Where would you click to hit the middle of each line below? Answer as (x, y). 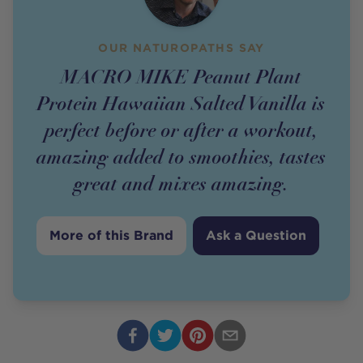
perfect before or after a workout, (181, 130)
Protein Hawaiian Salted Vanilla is (181, 103)
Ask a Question (256, 235)
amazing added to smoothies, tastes (181, 156)
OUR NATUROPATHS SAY (181, 47)
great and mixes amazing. (181, 183)
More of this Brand (112, 235)
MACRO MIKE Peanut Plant (181, 76)
